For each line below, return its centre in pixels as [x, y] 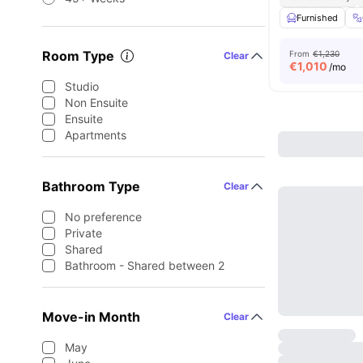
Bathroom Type [91, 186]
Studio [82, 86]
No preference [103, 217]
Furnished [318, 18]
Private [83, 233]
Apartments [96, 135]
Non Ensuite [96, 102]
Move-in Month [91, 317]
